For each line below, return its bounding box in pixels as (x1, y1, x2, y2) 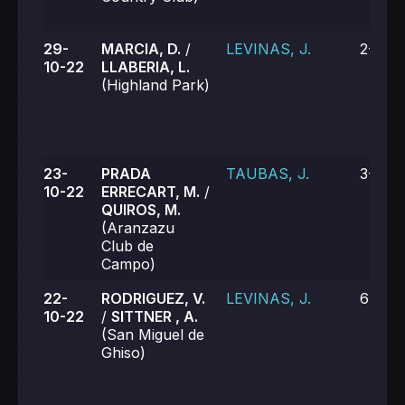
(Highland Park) (101, 76, 210, 94)
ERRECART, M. (101, 183, 200, 201)
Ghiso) (101, 344, 146, 362)
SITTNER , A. (111, 307, 198, 325)
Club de (101, 237, 154, 255)
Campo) (101, 255, 155, 273)
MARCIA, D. (101, 40, 181, 58)
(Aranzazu (101, 219, 174, 237)
